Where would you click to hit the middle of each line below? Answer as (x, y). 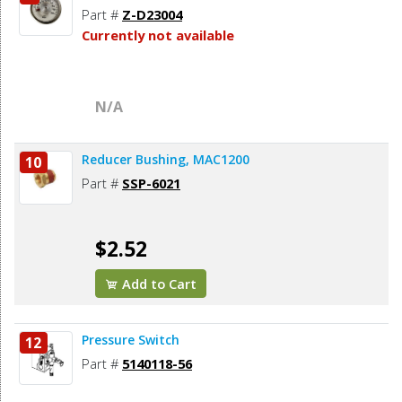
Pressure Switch (131, 340)
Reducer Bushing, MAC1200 (166, 160)
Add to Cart (158, 284)
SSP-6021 (151, 184)
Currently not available (158, 35)
